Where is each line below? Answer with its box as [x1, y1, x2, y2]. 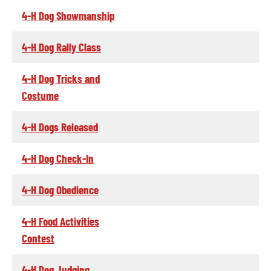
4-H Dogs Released [22, 119, 98, 134]
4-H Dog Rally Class [22, 39, 101, 54]
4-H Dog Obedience [22, 182, 99, 197]
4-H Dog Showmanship [22, 8, 115, 22]
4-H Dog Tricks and [22, 71, 100, 85]
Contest [22, 230, 54, 245]
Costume [22, 88, 59, 102]
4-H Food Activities [22, 214, 99, 228]
